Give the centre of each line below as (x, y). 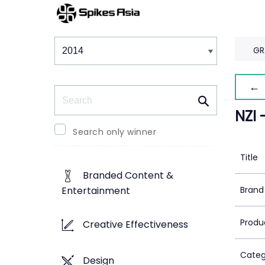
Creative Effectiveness (135, 225)
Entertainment (96, 191)
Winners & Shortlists (110, 36)
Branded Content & (128, 176)
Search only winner (114, 132)
